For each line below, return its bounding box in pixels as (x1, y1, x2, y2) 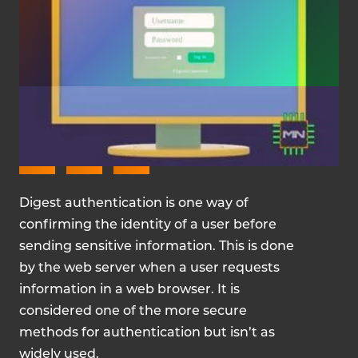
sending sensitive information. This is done (19, 241, 294, 253)
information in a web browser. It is (19, 284, 240, 296)
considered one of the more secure (19, 305, 247, 318)
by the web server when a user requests (19, 262, 280, 275)
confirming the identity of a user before (19, 219, 276, 232)
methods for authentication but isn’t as (19, 327, 275, 340)
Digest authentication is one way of (19, 197, 249, 210)
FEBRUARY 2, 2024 (19, 109, 193, 128)
